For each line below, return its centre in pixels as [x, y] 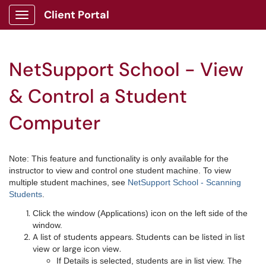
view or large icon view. [77, 249]
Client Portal [77, 15]
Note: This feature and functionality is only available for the [119, 159]
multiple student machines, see [68, 182]
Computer [55, 123]
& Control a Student [98, 96]
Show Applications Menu [69, 24]
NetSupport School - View [126, 69]
